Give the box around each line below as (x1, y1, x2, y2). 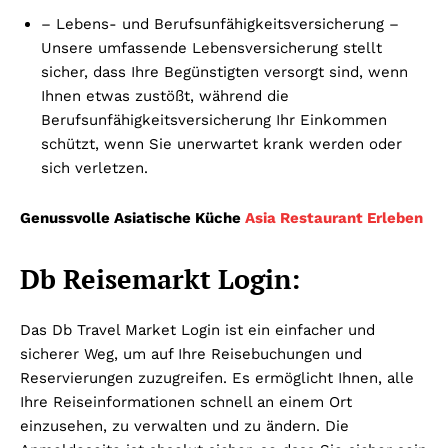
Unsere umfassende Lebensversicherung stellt (41, 38, 382, 57)
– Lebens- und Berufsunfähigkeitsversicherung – (41, 14, 399, 33)
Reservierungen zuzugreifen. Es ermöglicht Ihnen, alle (20, 368, 414, 387)
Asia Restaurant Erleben (245, 208, 423, 227)
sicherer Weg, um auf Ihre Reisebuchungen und (20, 344, 362, 363)
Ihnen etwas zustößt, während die (41, 86, 289, 105)
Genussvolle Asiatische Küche (20, 208, 245, 227)
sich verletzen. (41, 158, 148, 177)
